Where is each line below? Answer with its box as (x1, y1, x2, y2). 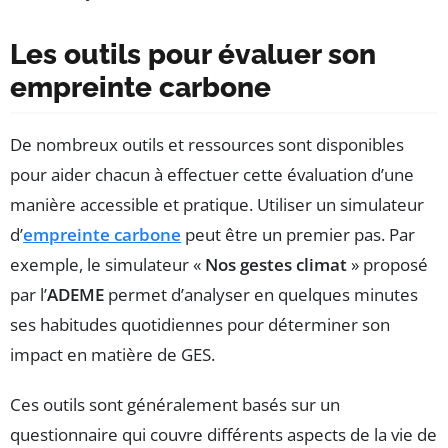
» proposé (347, 253, 428, 277)
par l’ (10, 283, 47, 307)
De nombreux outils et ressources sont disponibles (10, 133, 404, 157)
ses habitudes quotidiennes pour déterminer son (10, 313, 390, 337)
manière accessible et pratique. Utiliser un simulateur (10, 193, 424, 217)
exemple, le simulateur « (10, 253, 205, 277)
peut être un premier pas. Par (181, 223, 415, 247)
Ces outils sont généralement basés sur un (10, 393, 340, 417)
